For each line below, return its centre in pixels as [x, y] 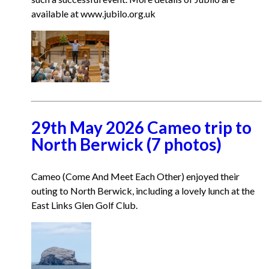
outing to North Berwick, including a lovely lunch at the [143, 191]
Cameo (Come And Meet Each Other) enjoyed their [135, 176]
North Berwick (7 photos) [126, 144]
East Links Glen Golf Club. [84, 205]
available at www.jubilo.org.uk [93, 14]
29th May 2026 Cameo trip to [141, 127]
